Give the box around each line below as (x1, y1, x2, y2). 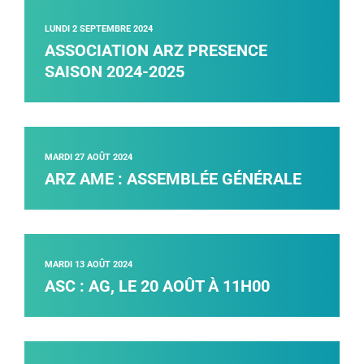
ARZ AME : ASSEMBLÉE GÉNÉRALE (45, 169, 301, 189)
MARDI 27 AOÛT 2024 (45, 152, 132, 163)
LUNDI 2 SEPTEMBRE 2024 (45, 24, 153, 35)
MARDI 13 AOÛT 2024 (45, 259, 132, 271)
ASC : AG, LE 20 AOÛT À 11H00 (45, 276, 270, 297)
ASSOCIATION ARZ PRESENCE (45, 41, 267, 61)
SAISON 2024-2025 (45, 62, 184, 82)
